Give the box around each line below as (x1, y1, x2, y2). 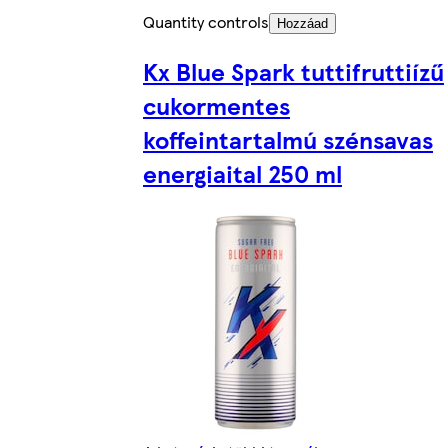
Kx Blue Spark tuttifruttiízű (143, 54, 444, 89)
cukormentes (143, 88, 290, 123)
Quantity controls (143, 10, 269, 34)
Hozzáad (277, 16, 328, 32)
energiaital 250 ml (143, 156, 342, 191)
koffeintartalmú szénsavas (143, 122, 433, 157)
